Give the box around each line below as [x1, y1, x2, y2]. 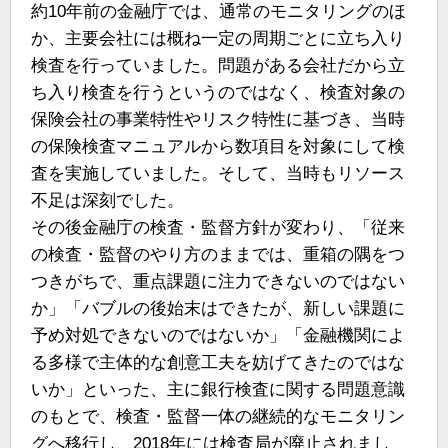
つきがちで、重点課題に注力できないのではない [31, 272, 405, 292]
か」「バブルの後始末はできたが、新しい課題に [31, 299, 405, 319]
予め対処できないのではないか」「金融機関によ [31, 326, 405, 346]
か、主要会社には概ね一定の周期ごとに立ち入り [31, 29, 405, 49]
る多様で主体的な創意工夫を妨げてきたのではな [31, 353, 405, 373]
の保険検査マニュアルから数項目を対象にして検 [31, 137, 405, 157]
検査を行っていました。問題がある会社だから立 [31, 56, 405, 76]
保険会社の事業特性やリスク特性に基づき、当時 [31, 110, 405, 130]
